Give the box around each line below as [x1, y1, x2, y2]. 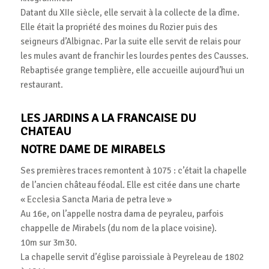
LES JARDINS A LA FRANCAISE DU [20, 110, 196, 125]
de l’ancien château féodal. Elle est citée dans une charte [20, 180, 240, 191]
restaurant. [20, 79, 63, 90]
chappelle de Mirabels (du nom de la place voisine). [20, 223, 217, 234]
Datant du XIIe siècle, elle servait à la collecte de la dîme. [20, 7, 240, 18]
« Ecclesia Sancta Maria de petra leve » [20, 194, 172, 205]
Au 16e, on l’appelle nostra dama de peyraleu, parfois [20, 208, 223, 220]
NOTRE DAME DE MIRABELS [20, 141, 165, 157]
